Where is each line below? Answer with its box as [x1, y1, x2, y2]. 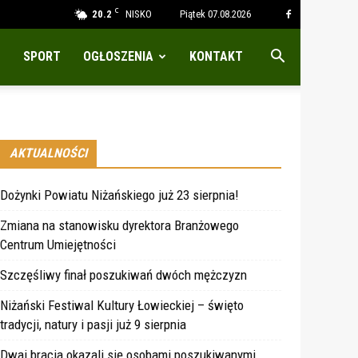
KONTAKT [189, 49, 243, 64]
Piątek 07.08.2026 [180, 8, 251, 20]
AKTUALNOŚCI [10, 145, 87, 161]
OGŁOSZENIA [83, 49, 153, 64]
